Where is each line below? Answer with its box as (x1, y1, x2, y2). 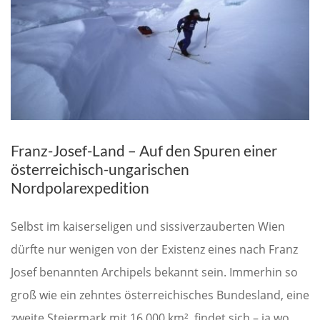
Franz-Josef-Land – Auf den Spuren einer (11, 141, 277, 160)
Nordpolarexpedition (11, 179, 149, 197)
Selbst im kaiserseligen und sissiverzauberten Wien (11, 219, 285, 235)
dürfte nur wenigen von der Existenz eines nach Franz (11, 241, 298, 258)
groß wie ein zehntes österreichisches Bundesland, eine (11, 287, 309, 304)
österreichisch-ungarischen (11, 160, 189, 179)
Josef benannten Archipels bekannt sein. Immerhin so (11, 264, 298, 281)
